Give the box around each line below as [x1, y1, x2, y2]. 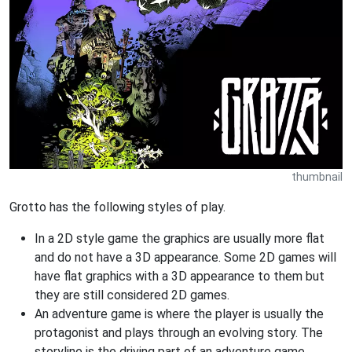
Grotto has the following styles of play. [9, 199, 225, 214]
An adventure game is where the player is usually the [35, 306, 324, 321]
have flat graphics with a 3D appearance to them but [35, 268, 324, 284]
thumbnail [291, 170, 343, 183]
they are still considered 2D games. [35, 287, 229, 302]
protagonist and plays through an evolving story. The [35, 324, 323, 340]
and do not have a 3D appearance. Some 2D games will [35, 249, 336, 265]
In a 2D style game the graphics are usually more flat [35, 230, 324, 246]
